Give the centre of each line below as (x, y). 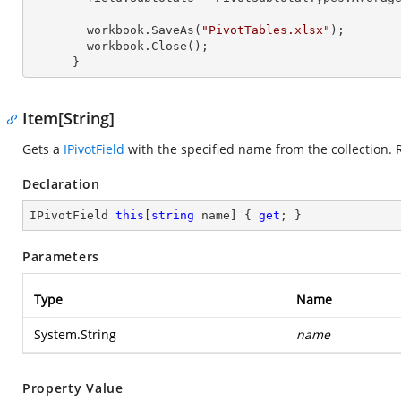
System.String (75, 334)
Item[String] (68, 118)
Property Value (73, 388)
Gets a (43, 149)
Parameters (61, 256)
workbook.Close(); (58, 46)
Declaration (61, 184)
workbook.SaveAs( (144, 30)
